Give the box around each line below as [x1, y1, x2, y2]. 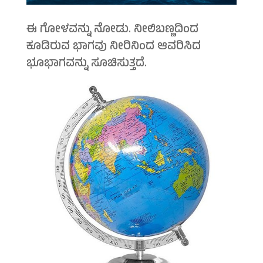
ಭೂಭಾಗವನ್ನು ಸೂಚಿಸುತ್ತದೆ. [26, 55, 147, 75]
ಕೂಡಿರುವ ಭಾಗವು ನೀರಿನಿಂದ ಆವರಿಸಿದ [26, 38, 201, 58]
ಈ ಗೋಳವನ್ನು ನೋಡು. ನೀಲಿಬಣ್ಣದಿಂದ [26, 21, 198, 41]
